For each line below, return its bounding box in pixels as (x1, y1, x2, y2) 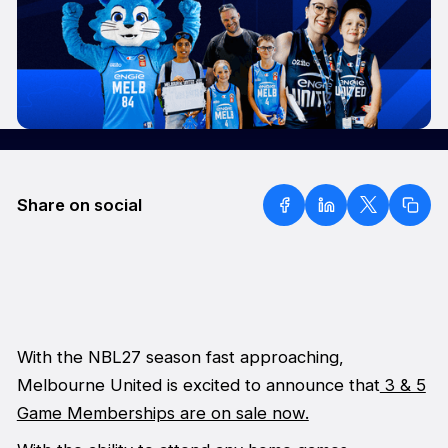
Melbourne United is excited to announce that (16, 375, 380, 396)
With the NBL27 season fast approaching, (16, 347, 344, 368)
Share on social (16, 194, 142, 215)
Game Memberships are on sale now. (16, 403, 309, 424)
